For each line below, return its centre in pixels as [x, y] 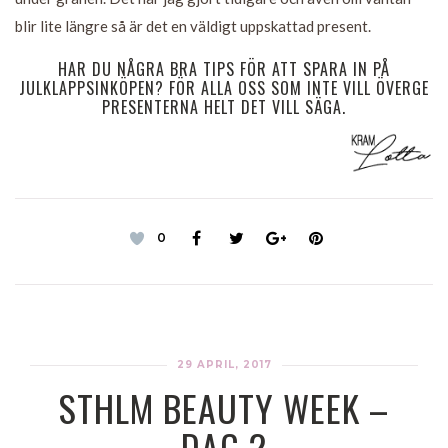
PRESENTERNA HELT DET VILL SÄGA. [224, 106]
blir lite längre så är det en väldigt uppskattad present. [193, 25]
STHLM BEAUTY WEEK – [224, 407]
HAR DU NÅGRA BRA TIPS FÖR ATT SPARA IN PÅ [224, 68]
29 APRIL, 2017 [224, 364]
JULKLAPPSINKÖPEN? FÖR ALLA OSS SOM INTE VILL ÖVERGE [224, 87]
